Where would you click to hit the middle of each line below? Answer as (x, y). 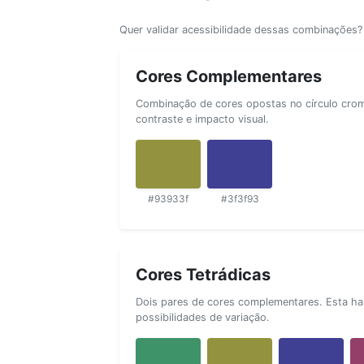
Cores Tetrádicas (203, 274)
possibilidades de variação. (203, 317)
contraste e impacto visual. (202, 119)
